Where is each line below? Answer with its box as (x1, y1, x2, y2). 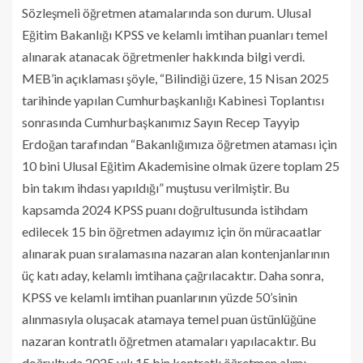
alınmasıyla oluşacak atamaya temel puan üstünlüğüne (22, 310, 316, 327)
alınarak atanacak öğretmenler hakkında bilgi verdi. (22, 48, 305, 64)
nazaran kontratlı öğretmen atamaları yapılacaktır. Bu (22, 332, 316, 348)
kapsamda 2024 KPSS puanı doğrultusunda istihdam (22, 201, 308, 217)
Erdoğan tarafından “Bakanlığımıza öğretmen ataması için (22, 135, 337, 152)
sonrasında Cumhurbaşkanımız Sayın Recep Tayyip (22, 113, 300, 130)
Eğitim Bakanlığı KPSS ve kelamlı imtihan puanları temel (22, 26, 327, 42)
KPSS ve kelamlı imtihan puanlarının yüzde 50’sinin (22, 288, 297, 305)
